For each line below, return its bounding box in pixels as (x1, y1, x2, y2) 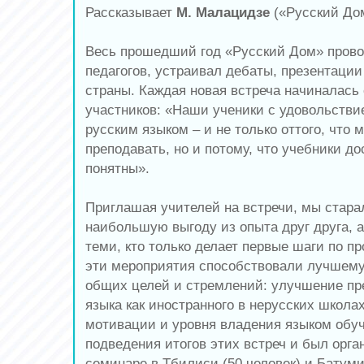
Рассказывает (85, 4, 176, 20)
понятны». (85, 160, 149, 176)
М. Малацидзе (176, 4, 270, 20)
